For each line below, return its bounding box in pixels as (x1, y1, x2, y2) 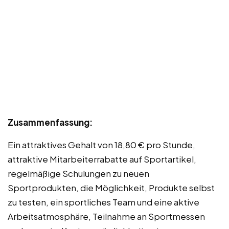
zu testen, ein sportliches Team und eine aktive (8, 196, 199, 208)
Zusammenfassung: (8, 116, 93, 128)
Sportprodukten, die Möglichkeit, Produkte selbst (8, 181, 215, 193)
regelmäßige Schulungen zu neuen (8, 167, 149, 179)
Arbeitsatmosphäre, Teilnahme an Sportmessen (8, 210, 205, 222)
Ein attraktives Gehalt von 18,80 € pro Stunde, (8, 139, 195, 150)
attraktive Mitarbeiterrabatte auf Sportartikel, (8, 153, 196, 165)
